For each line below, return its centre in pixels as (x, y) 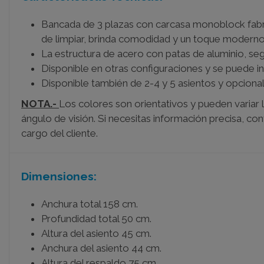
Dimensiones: (59, 176)
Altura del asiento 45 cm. (96, 233)
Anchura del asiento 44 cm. (101, 248)
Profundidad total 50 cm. (96, 219)
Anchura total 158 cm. (90, 204)
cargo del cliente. (60, 133)
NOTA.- (39, 103)
